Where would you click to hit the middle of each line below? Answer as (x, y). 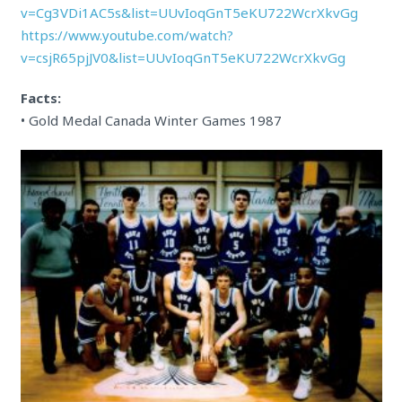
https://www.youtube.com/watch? (127, 35)
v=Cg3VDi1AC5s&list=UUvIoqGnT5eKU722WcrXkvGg (189, 13)
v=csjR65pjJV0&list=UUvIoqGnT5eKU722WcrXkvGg (183, 57)
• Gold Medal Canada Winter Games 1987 (151, 120)
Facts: (40, 98)
